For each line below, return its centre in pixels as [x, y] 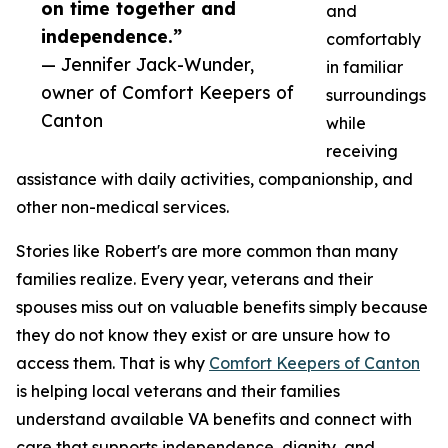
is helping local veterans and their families [178, 391]
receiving [362, 151]
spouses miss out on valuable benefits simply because [222, 307]
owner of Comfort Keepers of [167, 92]
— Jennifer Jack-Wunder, [147, 64]
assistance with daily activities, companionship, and [214, 179]
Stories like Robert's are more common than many [207, 251]
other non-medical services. [122, 207]
